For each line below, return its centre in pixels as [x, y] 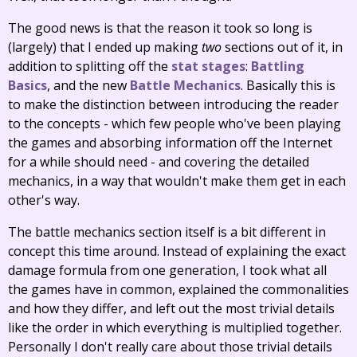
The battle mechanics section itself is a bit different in [167, 232]
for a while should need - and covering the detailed [159, 162]
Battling [278, 66]
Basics [27, 85]
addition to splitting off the [90, 66]
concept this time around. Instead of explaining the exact [177, 251]
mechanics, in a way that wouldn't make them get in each [177, 181]
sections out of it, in [282, 47]
